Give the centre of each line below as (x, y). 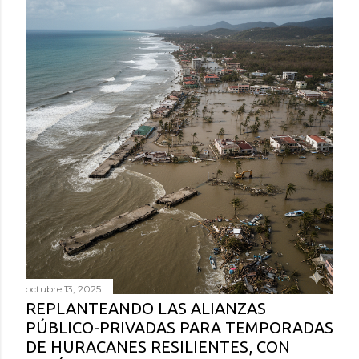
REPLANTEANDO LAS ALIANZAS (146, 308)
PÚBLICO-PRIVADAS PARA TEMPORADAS (179, 327)
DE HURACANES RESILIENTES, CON (158, 346)
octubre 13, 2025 (63, 288)
